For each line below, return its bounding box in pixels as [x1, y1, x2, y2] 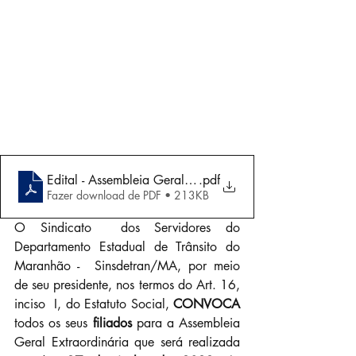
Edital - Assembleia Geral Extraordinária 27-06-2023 [47, 171, 338, 188]
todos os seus [14, 315, 93, 332]
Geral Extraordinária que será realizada [14, 334, 240, 351]
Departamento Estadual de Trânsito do [14, 238, 240, 256]
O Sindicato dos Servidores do [14, 219, 240, 237]
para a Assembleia [136, 315, 241, 332]
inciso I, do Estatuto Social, [14, 296, 173, 313]
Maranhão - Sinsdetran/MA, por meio [14, 257, 240, 275]
